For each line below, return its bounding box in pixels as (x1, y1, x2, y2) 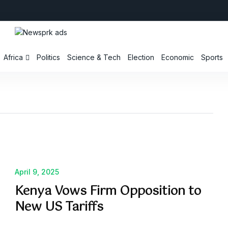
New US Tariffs (15, 197, 103, 218)
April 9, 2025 (15, 167, 59, 177)
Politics (37, 53, 61, 62)
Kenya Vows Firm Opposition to (15, 181, 201, 202)
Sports (201, 53, 223, 62)
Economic (161, 53, 194, 62)
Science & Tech (67, 53, 121, 62)
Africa (4, 53, 23, 62)
